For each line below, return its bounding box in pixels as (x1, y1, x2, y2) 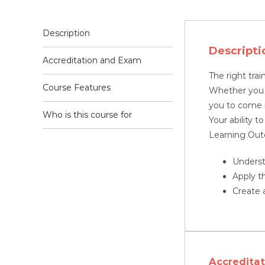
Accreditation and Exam (43, 54, 141, 66)
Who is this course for (43, 109, 132, 120)
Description (43, 27, 90, 38)
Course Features (43, 82, 111, 93)
